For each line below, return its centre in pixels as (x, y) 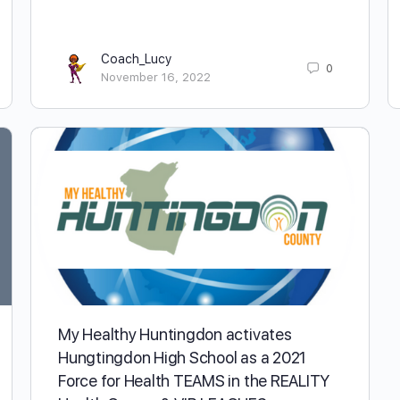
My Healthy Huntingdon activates (175, 334)
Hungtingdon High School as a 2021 (183, 357)
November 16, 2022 (156, 78)
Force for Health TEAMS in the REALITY (194, 380)
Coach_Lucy (137, 59)
